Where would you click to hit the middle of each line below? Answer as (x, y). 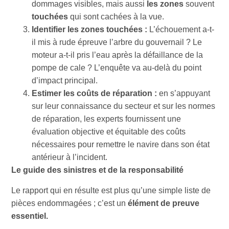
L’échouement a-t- (182, 30)
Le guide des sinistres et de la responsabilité (98, 170)
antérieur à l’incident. (70, 157)
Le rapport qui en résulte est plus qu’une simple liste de (111, 190)
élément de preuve (164, 203)
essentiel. (30, 216)
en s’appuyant (185, 94)
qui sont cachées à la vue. (117, 17)
